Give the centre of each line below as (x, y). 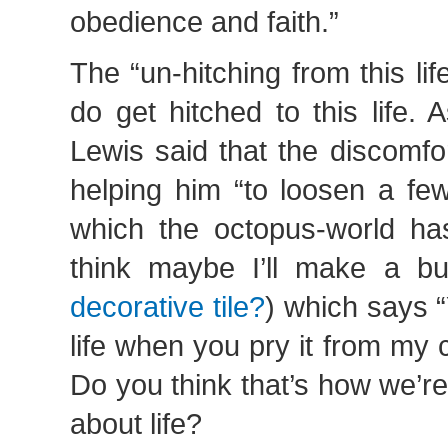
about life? (136, 423)
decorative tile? (167, 306)
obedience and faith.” (204, 21)
